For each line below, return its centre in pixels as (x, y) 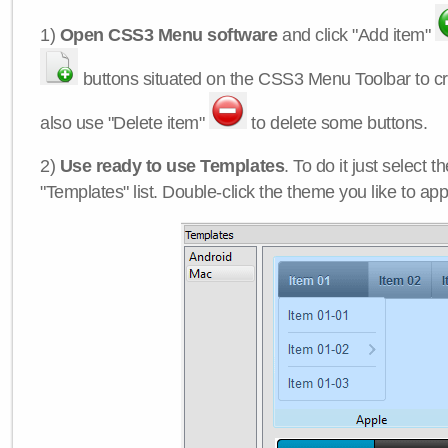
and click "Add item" (356, 35)
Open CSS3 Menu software (168, 35)
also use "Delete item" (124, 123)
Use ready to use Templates (172, 166)
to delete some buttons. (337, 123)
